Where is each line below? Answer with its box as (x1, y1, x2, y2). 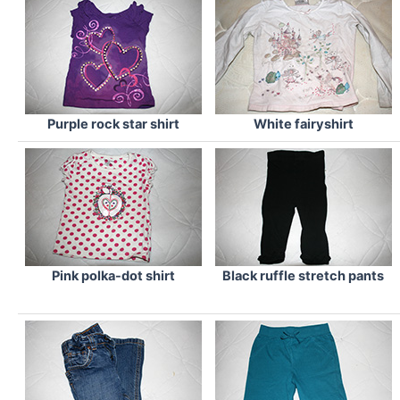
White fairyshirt (253, 116, 354, 133)
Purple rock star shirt (46, 116, 179, 133)
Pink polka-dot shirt (51, 268, 175, 285)
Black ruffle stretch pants (222, 268, 384, 285)
